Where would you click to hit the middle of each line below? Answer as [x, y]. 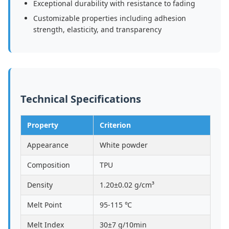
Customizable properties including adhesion [110, 18]
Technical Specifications [81, 99]
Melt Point [44, 205]
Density [40, 185]
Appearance [48, 145]
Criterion [115, 125]
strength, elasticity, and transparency [97, 29]
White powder [124, 145]
